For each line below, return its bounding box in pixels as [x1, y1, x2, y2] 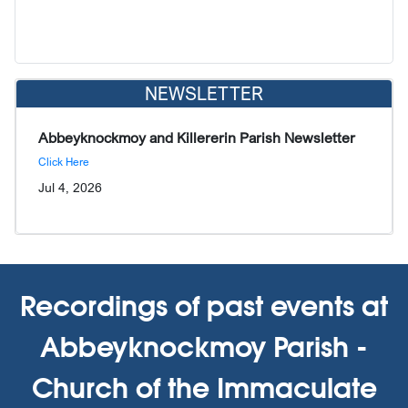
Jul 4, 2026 [38, 178, 102, 195]
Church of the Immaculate [31, 369, 377, 406]
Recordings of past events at [20, 287, 388, 324]
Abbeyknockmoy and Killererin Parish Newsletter [38, 127, 355, 147]
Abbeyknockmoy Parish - [40, 328, 368, 365]
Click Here [38, 154, 89, 168]
